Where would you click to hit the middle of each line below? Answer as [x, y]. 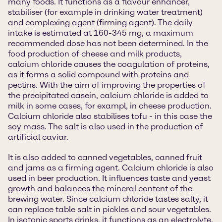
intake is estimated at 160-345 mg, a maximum [101, 33]
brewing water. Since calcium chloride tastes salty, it [108, 199]
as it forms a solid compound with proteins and [98, 75]
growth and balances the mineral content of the [100, 189]
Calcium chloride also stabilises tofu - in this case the [110, 116]
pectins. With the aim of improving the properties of [107, 85]
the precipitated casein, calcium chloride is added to [108, 95]
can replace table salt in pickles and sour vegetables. [110, 209]
